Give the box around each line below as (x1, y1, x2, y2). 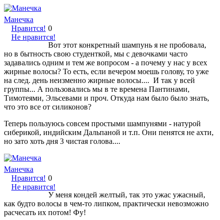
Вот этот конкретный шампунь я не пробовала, (48, 40, 206, 49)
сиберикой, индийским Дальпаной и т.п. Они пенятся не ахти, (4, 128, 214, 137)
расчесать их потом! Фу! (4, 208, 86, 217)
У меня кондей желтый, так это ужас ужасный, (48, 190, 205, 199)
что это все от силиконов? (4, 102, 91, 111)
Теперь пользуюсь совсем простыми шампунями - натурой (4, 119, 201, 128)
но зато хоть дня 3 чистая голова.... (4, 137, 120, 145)
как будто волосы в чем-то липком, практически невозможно (4, 199, 209, 208)
